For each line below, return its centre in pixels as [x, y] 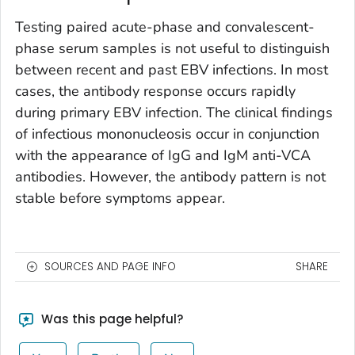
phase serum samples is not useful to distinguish [172, 48]
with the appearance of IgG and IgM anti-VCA [163, 155]
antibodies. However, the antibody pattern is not [170, 176]
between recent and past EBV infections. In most [172, 69]
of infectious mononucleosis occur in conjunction [167, 134]
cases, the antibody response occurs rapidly [155, 91]
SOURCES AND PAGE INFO [110, 266]
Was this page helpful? [110, 319]
